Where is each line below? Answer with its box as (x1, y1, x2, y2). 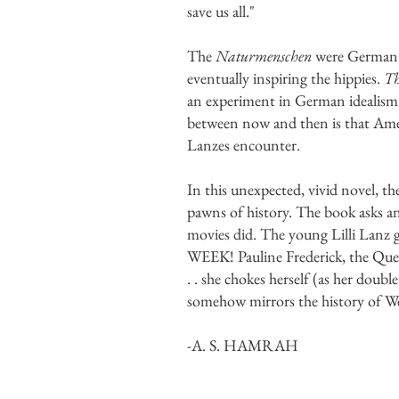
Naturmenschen (216, 45, 312, 66)
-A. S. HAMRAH (187, 335, 298, 355)
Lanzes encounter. (187, 134, 304, 155)
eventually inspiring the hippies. (187, 68, 384, 88)
